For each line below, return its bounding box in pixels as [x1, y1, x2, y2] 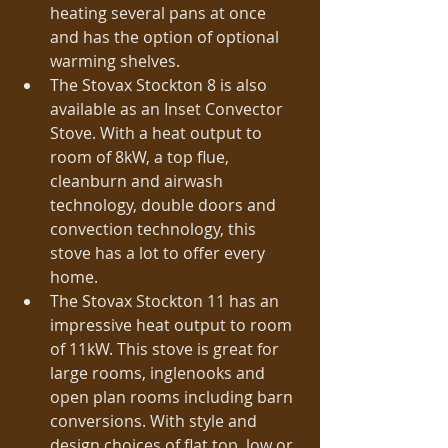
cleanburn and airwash [50, 170, 227, 193]
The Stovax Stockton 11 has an [50, 290, 283, 313]
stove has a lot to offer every [50, 242, 269, 265]
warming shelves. [50, 50, 188, 73]
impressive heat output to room [50, 314, 296, 337]
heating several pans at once [50, 2, 270, 25]
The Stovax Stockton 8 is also [50, 74, 271, 97]
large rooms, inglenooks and [50, 362, 269, 385]
